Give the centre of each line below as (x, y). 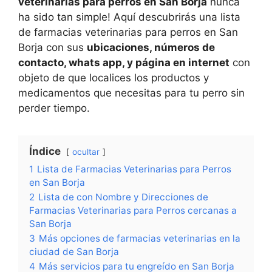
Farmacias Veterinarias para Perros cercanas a (133, 210)
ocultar (86, 152)
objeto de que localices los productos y (114, 78)
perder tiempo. (54, 108)
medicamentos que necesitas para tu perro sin (131, 93)
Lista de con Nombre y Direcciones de (123, 197)
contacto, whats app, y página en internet (124, 63)
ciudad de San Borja (74, 252)
